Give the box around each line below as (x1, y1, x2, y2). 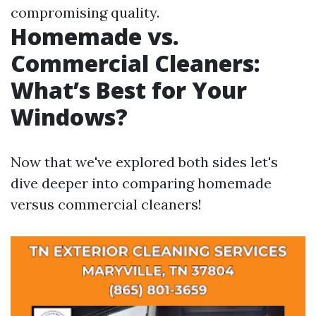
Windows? (11, 102, 128, 132)
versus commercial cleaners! (11, 195, 202, 213)
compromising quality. (11, 4, 159, 21)
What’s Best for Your (11, 75, 247, 105)
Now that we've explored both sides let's (11, 153, 278, 171)
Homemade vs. (11, 21, 179, 51)
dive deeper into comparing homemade (11, 174, 272, 192)
